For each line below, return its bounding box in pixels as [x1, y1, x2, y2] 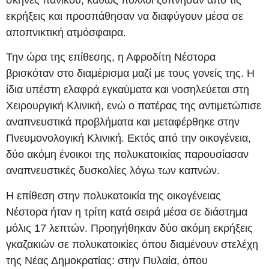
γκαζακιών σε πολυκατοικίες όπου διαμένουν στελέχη [6, 238, 258, 250]
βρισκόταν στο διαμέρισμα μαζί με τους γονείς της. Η [6, 67, 255, 80]
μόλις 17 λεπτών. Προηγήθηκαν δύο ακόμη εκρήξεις [6, 222, 253, 234]
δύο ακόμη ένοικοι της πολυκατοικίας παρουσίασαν [6, 148, 249, 161]
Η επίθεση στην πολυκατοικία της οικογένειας [6, 189, 221, 202]
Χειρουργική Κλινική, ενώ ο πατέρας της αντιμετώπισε [6, 100, 261, 112]
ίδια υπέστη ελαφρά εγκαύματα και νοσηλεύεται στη [6, 83, 249, 96]
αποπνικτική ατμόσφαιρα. [6, 26, 126, 38]
